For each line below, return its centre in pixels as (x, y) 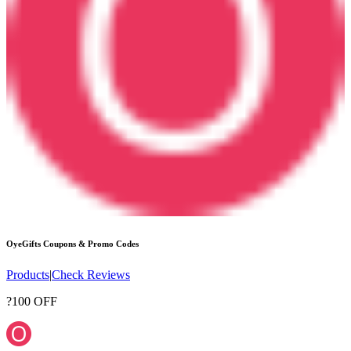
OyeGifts (24, 244)
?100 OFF (32, 302)
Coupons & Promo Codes (90, 244)
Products (28, 275)
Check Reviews (91, 275)
